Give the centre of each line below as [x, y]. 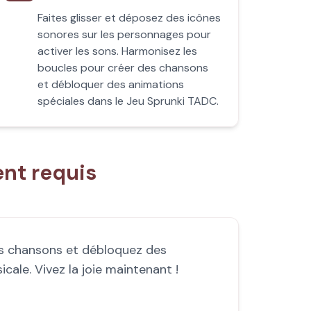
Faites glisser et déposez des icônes [129, 18]
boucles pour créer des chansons [123, 68]
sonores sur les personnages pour [125, 34]
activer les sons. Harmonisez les [118, 51]
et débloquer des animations [111, 84]
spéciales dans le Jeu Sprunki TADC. [128, 101]
